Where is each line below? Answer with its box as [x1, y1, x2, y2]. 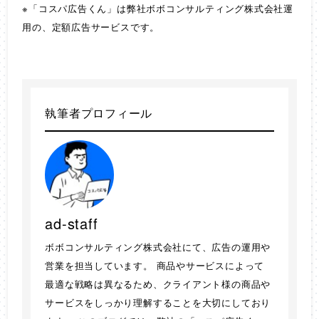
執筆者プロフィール [45, 105, 153, 122]
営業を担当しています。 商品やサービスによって [45, 258, 265, 272]
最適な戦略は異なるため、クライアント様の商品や [45, 276, 271, 291]
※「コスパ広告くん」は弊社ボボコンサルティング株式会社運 [22, 1, 294, 16]
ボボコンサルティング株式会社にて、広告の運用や [45, 239, 271, 253]
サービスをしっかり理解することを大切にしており [45, 295, 271, 309]
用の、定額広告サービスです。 [22, 20, 160, 34]
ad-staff [45, 212, 98, 234]
